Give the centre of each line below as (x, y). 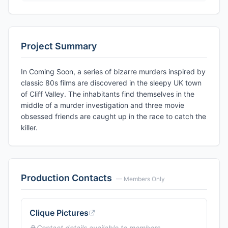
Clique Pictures (59, 213)
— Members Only (140, 179)
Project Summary (59, 46)
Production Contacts (66, 178)
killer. (29, 127)
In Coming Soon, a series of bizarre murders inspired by (113, 72)
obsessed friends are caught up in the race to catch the (113, 116)
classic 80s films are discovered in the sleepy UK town (111, 83)
